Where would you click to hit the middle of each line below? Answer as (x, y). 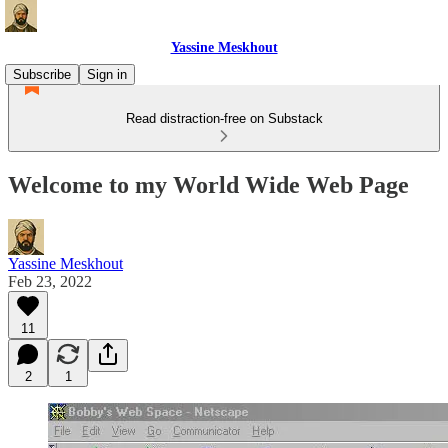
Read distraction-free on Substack (224, 118)
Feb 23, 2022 (50, 281)
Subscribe (42, 74)
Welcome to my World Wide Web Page (208, 184)
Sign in (107, 74)
